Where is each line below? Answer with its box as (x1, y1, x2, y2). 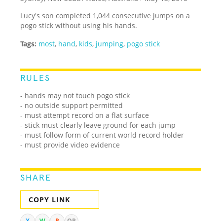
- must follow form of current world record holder (20, 130, 184, 140)
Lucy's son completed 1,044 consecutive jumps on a (20, 10, 190, 20)
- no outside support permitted (20, 100, 123, 110)
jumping (96, 38, 124, 48)
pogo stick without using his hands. (20, 20, 138, 30)
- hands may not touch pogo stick (20, 90, 130, 100)
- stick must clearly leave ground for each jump (20, 120, 176, 130)
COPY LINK (29, 194, 71, 204)
